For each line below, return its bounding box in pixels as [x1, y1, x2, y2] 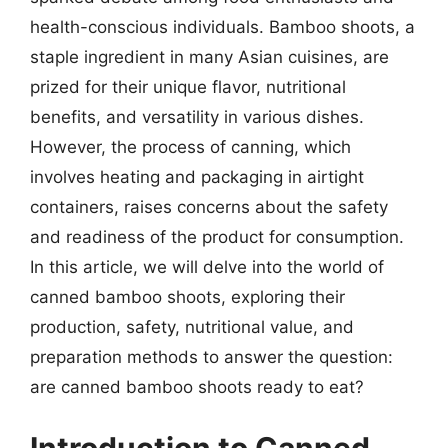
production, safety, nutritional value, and [30, 316, 354, 337]
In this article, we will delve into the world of [30, 256, 384, 277]
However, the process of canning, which [30, 136, 351, 157]
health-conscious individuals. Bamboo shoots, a [30, 16, 415, 37]
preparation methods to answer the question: [30, 346, 393, 367]
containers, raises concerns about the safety [30, 196, 388, 217]
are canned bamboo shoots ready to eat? [30, 376, 364, 397]
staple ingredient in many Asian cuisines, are [30, 46, 389, 67]
